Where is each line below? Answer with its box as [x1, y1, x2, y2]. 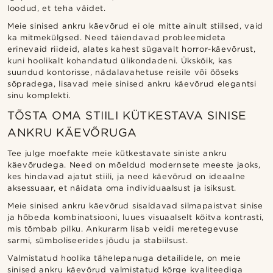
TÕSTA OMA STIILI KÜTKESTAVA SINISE [7, 108, 247, 123]
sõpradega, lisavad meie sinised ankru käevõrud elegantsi [7, 79, 257, 89]
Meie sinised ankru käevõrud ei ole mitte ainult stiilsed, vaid [7, 21, 264, 31]
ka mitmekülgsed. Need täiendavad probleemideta [7, 33, 226, 43]
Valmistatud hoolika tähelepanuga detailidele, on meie [7, 253, 241, 263]
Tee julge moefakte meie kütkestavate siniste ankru [7, 149, 227, 158]
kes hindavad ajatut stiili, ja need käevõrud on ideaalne [7, 172, 246, 182]
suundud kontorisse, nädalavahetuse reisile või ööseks [7, 68, 239, 77]
